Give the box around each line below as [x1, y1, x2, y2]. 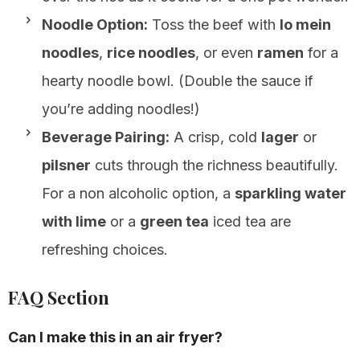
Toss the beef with [148, 15, 280, 33]
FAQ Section [8, 284, 109, 309]
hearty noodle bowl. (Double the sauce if [42, 72, 313, 89]
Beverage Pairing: [42, 128, 170, 145]
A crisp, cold [170, 128, 261, 145]
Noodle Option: [42, 15, 148, 33]
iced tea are [209, 212, 291, 230]
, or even [195, 43, 257, 61]
